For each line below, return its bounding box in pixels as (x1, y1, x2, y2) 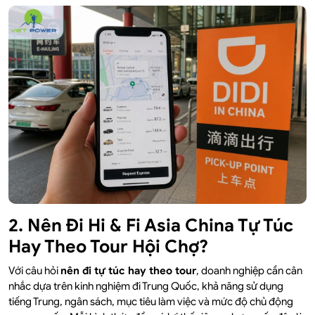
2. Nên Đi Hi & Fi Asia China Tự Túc (8, 214, 293, 237)
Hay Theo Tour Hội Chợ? (8, 236, 208, 258)
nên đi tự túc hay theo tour (60, 264, 196, 278)
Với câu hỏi (8, 264, 60, 278)
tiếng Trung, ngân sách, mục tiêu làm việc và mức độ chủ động (8, 295, 293, 309)
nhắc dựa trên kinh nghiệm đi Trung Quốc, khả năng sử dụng (8, 280, 283, 293)
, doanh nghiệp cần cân (196, 264, 302, 278)
